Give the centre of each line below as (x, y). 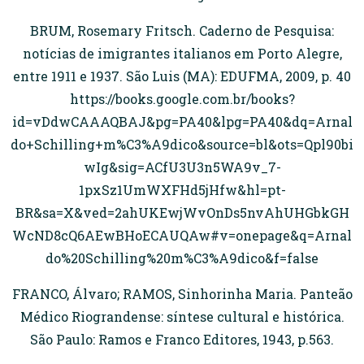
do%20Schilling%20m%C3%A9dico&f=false (182, 258)
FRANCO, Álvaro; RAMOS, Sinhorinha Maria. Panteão (182, 294)
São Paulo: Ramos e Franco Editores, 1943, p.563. (182, 339)
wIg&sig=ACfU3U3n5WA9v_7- (182, 167)
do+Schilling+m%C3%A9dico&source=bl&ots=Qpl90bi (182, 144)
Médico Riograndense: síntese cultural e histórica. (182, 316)
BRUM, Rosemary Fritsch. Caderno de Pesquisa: (182, 30)
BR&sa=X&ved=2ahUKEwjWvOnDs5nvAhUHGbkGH (182, 212)
